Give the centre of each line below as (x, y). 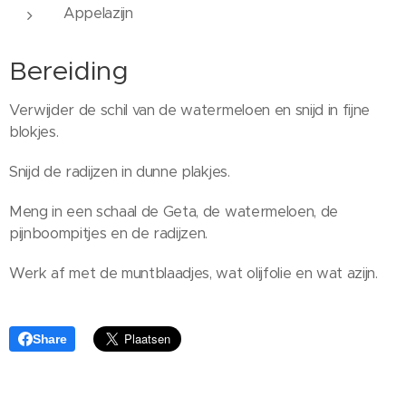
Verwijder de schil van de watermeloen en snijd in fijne (189, 111)
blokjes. (34, 132)
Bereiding (69, 71)
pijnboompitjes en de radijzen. (109, 234)
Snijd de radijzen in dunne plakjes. (120, 172)
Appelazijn (98, 14)
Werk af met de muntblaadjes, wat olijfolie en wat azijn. (196, 274)
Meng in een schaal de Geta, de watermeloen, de (174, 212)
